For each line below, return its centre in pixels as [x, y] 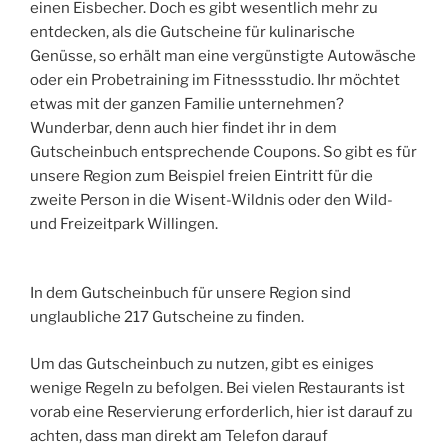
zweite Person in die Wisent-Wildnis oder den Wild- [211, 200]
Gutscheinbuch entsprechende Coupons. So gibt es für [223, 152]
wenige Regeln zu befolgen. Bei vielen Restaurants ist [217, 387]
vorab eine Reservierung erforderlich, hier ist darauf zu [221, 411]
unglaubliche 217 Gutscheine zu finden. [167, 317]
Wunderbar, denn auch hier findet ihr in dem [183, 128]
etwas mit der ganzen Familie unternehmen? [187, 104]
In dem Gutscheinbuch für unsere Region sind [190, 293]
